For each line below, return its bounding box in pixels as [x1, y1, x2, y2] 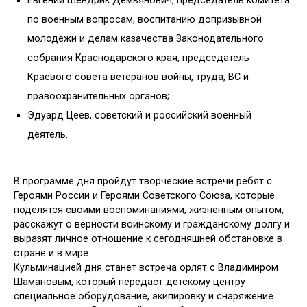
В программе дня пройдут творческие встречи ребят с [14, 175, 272, 187]
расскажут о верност [14, 218, 113, 230]
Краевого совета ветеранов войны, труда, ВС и [27, 71, 249, 84]
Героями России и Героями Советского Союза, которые [14, 189, 275, 201]
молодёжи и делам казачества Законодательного [27, 33, 264, 45]
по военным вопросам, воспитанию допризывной [27, 14, 262, 26]
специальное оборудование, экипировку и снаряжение [14, 290, 273, 302]
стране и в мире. [14, 247, 90, 259]
